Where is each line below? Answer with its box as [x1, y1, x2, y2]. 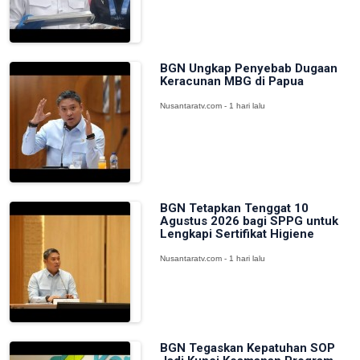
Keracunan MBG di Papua [159, 74, 304, 88]
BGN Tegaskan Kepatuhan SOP [159, 341, 335, 355]
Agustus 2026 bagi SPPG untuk [159, 214, 338, 228]
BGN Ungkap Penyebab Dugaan [159, 61, 337, 76]
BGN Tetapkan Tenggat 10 [159, 201, 309, 215]
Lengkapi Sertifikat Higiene [159, 227, 314, 241]
